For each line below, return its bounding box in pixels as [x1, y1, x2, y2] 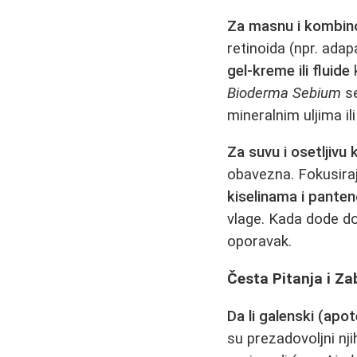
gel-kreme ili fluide [227, 61, 351, 80]
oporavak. [227, 233, 292, 251]
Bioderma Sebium [227, 84, 342, 102]
